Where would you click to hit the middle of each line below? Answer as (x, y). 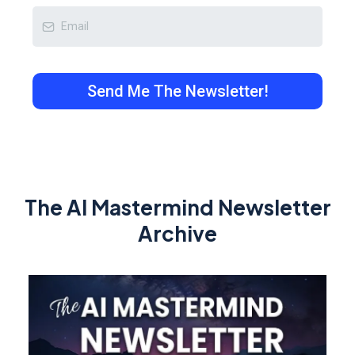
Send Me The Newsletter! (177, 91)
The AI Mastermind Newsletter (177, 207)
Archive (177, 233)
